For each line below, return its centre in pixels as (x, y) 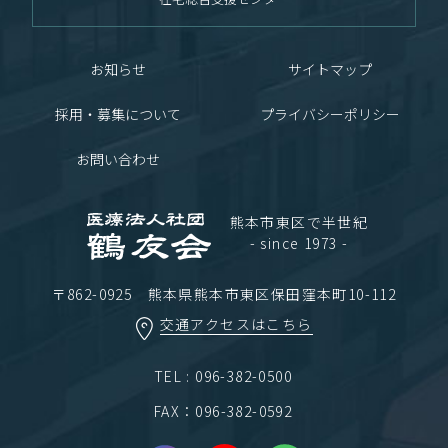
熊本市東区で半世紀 (299, 222)
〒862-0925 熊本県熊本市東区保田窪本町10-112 (224, 294)
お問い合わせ (117, 159)
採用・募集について (117, 114)
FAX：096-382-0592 (223, 411)
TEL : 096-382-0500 (223, 376)
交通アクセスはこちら (236, 324)
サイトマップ (330, 69)
